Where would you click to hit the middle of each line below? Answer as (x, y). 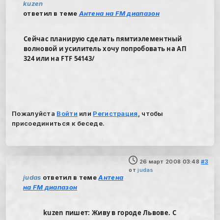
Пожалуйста (34, 113)
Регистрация (115, 113)
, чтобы (151, 113)
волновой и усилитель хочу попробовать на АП (105, 48)
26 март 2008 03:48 (169, 162)
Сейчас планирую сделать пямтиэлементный (103, 39)
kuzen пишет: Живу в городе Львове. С (110, 212)
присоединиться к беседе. (58, 123)
